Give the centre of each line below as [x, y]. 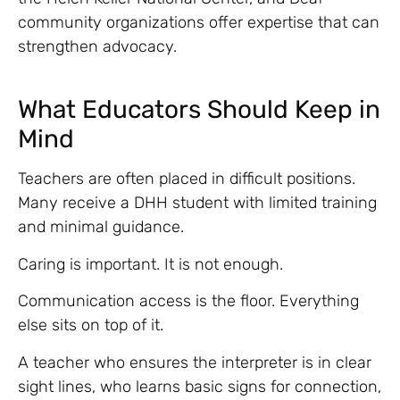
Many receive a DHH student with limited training [197, 203]
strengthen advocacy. [97, 47]
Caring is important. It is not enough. [150, 264]
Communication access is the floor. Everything [188, 301]
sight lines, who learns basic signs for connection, [200, 386]
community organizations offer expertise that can [199, 23]
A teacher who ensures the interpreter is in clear [195, 362]
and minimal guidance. [101, 227]
